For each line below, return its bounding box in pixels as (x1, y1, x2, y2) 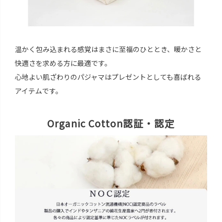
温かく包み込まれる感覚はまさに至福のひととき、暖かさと (14, 44, 202, 55)
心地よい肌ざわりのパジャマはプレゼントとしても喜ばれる (14, 72, 201, 82)
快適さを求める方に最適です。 (14, 58, 111, 68)
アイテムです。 (14, 86, 62, 96)
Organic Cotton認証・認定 (47, 116, 175, 131)
